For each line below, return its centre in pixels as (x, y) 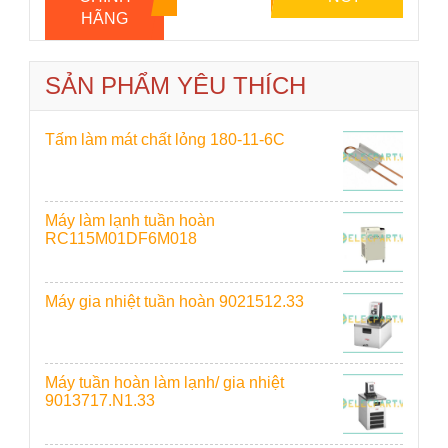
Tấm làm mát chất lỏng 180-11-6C (165, 139)
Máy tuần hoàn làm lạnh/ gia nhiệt (164, 382)
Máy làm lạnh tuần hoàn (130, 220)
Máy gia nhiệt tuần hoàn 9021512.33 (174, 301)
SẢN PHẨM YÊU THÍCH (175, 85)
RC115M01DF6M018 (121, 238)
